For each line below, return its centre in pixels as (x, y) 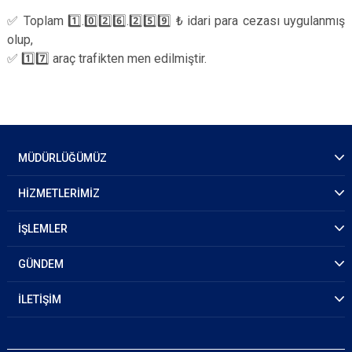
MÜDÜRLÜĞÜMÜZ (62, 158)
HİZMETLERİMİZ (59, 193)
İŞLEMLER (43, 229)
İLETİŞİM (40, 299)
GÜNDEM (41, 264)
